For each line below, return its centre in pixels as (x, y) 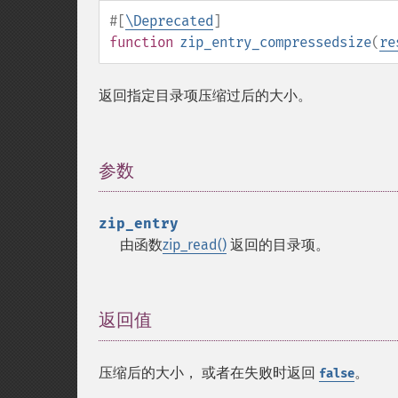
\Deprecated (169, 21)
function (141, 42)
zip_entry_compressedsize (275, 42)
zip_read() (195, 245)
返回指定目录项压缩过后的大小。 (205, 96)
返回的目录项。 (278, 245)
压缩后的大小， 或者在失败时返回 (209, 373)
